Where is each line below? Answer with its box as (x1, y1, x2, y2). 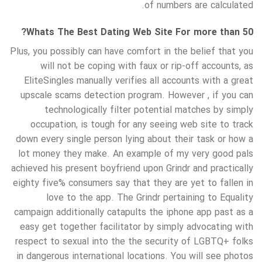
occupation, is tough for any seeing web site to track (30, 118, 253, 133)
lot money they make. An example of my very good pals (18, 147, 253, 162)
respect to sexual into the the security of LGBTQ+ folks (15, 235, 253, 250)
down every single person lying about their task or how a (16, 132, 253, 147)
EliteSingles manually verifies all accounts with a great (24, 74, 253, 89)
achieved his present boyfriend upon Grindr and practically (11, 161, 253, 177)
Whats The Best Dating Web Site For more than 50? (26, 25, 253, 40)
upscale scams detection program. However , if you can (20, 88, 253, 104)
